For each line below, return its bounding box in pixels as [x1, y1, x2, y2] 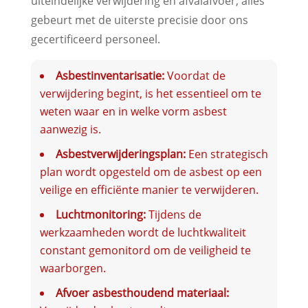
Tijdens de [145, 206, 201, 222]
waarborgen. [39, 260, 106, 276]
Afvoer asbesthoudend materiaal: [55, 285, 229, 300]
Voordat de [164, 67, 225, 83]
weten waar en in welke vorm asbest [39, 103, 227, 119]
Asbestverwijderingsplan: [55, 146, 186, 162]
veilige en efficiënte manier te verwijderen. [39, 181, 258, 197]
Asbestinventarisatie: [55, 67, 164, 83]
